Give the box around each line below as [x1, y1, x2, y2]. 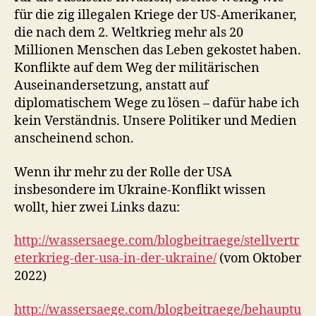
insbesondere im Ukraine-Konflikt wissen [14, 181, 266, 198]
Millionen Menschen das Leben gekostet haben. [14, 42, 301, 59]
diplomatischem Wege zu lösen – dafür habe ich [14, 95, 299, 111]
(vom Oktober [217, 250, 301, 267]
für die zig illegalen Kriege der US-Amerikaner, [14, 7, 297, 23]
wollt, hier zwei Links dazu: [14, 199, 180, 216]
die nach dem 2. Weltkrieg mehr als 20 [14, 25, 243, 41]
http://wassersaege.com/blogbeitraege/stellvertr [14, 233, 299, 249]
